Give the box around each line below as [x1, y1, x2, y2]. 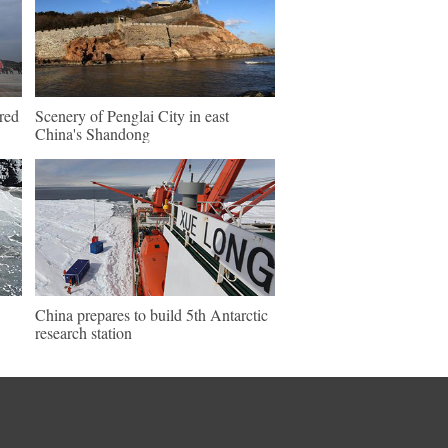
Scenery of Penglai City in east [35, 105, 229, 126]
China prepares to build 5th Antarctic [35, 304, 268, 325]
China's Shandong [35, 123, 150, 144]
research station [35, 322, 132, 343]
